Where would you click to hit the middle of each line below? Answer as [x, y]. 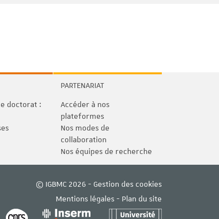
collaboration [84, 140]
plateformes [82, 116]
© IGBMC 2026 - [65, 184]
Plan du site [142, 199]
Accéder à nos [85, 105]
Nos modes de [85, 128]
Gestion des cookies [128, 184]
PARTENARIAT [82, 86]
